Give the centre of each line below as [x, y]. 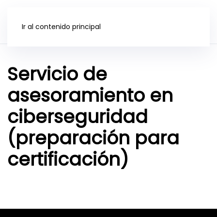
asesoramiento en [90, 95]
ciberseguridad [77, 117]
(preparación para [93, 138]
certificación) [68, 159]
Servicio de [57, 74]
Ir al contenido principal [61, 27]
